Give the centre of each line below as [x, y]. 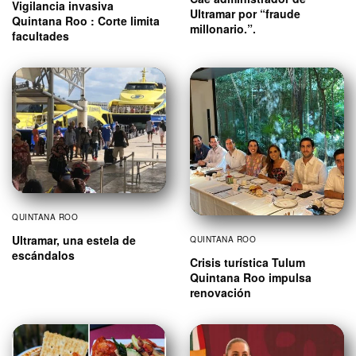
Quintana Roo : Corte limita [86, 21]
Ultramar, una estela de [74, 240]
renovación [221, 293]
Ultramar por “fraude [245, 14]
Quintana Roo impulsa [251, 278]
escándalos [43, 255]
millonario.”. [223, 29]
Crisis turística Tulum [248, 263]
